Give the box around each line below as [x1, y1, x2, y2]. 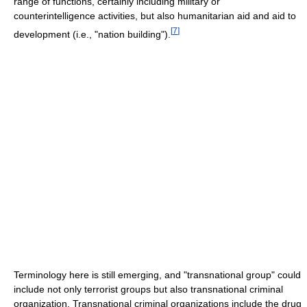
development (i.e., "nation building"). [14, 28, 171, 40]
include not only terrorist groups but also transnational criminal [14, 283, 283, 295]
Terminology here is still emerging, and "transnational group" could [14, 269, 301, 280]
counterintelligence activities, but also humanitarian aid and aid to [14, 10, 296, 21]
